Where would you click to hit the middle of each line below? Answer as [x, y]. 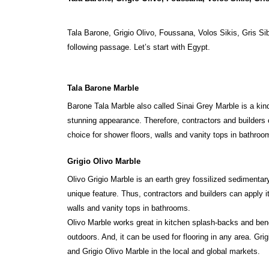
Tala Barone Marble [103, 88]
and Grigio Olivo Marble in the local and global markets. [164, 251]
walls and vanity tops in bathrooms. [129, 208]
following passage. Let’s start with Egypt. [139, 47]
